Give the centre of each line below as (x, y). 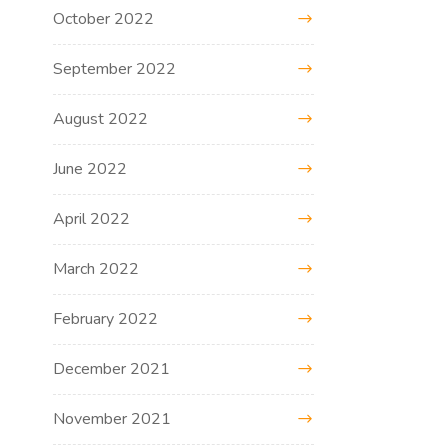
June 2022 (90, 168)
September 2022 (115, 68)
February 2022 (106, 318)
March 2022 (96, 268)
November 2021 (112, 418)
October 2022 (104, 18)
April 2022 (92, 218)
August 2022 (101, 118)
